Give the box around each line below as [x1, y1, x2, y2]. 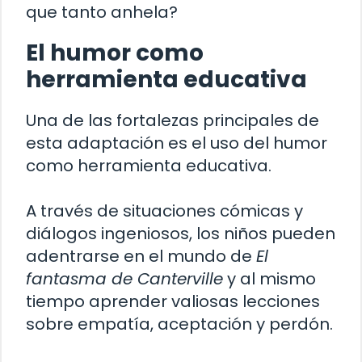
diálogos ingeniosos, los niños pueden [26, 221, 335, 245]
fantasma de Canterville [26, 267, 223, 290]
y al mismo [223, 267, 316, 290]
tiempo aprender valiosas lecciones [26, 289, 320, 313]
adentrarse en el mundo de [26, 244, 256, 267]
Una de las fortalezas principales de [26, 108, 319, 132]
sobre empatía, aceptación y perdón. [26, 312, 333, 335]
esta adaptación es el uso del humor [26, 131, 327, 154]
